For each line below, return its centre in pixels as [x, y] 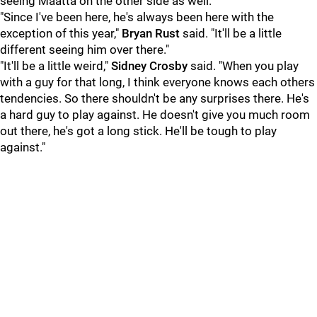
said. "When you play [243, 66]
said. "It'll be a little [231, 33]
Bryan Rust [151, 33]
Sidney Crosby [149, 66]
